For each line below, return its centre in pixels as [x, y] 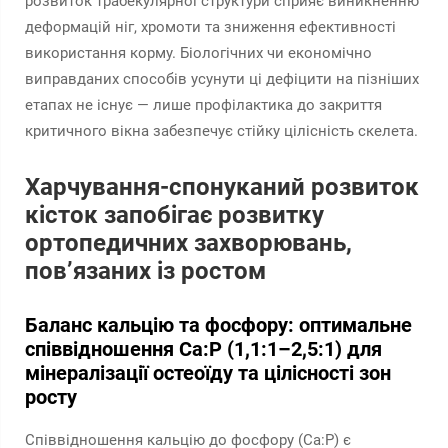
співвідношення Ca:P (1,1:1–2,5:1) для [203, 349]
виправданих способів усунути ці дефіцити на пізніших [222, 79]
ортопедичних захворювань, [188, 243]
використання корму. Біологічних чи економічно [198, 53]
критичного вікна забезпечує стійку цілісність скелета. [221, 131]
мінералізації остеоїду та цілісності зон [208, 373]
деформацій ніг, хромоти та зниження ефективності [210, 27]
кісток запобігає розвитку [174, 215]
